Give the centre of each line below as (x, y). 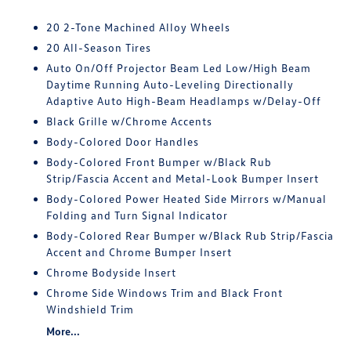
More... (63, 331)
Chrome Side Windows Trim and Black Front (165, 293)
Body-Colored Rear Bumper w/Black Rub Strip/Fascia (190, 235)
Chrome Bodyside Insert (112, 272)
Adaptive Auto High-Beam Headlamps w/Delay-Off (184, 101)
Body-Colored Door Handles (123, 141)
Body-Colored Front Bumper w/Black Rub (159, 162)
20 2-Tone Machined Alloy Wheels (139, 27)
